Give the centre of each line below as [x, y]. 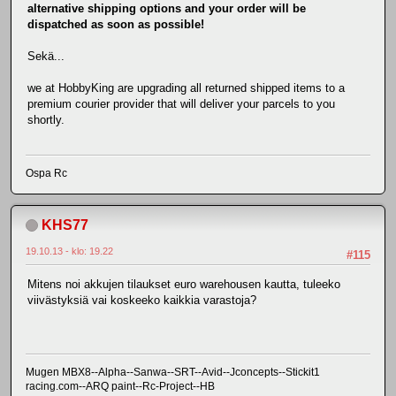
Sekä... [46, 57]
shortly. [46, 120]
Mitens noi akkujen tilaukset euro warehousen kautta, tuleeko [184, 284]
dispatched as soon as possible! [116, 25]
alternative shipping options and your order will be [167, 9]
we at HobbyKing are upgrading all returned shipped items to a [186, 88]
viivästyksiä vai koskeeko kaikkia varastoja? [142, 300]
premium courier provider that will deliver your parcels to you [181, 104]
